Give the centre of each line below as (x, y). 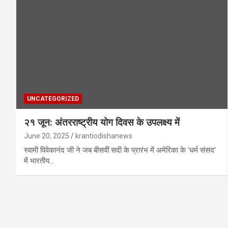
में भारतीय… (39, 161)
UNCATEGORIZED (53, 98)
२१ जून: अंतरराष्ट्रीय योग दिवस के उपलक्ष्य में (102, 122)
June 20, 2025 (47, 136)
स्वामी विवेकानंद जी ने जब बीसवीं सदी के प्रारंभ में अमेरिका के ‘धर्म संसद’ (120, 150)
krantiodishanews (104, 136)
